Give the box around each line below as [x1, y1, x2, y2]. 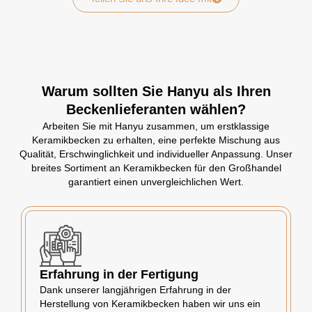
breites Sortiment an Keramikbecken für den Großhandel [31, 162, 281, 174]
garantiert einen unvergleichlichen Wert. [68, 176, 244, 188]
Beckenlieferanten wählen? [66, 102, 246, 118]
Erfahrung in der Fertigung [40, 267, 198, 282]
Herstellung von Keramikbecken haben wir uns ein [40, 298, 260, 310]
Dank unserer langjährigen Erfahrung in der [40, 284, 231, 296]
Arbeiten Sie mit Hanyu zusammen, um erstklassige [42, 120, 270, 132]
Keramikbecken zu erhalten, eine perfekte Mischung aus [32, 134, 280, 146]
